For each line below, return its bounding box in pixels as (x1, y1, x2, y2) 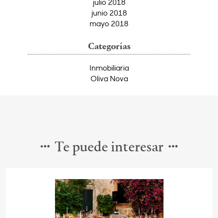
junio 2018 (91, 8, 127, 18)
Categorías (88, 42, 130, 52)
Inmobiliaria (89, 63, 129, 73)
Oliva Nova (90, 73, 128, 84)
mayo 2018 (90, 18, 128, 29)
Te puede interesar (54, 141, 163, 156)
